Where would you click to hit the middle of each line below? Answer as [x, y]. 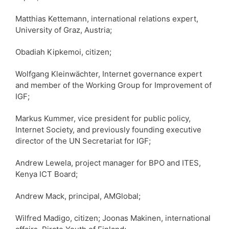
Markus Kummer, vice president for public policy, [103, 118]
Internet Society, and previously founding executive [108, 129]
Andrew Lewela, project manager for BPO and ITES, [108, 163]
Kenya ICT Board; [47, 174]
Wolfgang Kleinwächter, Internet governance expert [109, 74]
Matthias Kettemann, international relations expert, [107, 18]
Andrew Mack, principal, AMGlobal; [78, 196]
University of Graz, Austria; [64, 30]
